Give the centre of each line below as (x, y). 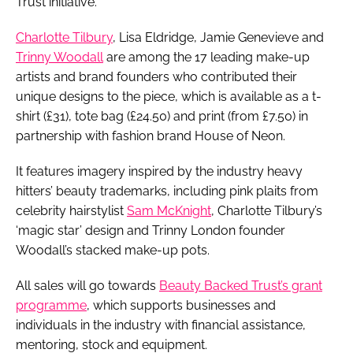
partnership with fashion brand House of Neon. (150, 136)
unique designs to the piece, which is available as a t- (169, 96)
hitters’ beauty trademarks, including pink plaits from (167, 191)
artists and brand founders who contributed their (156, 76)
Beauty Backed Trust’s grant (241, 285)
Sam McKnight (169, 210)
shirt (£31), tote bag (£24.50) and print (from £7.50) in (162, 116)
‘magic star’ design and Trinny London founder (150, 230)
